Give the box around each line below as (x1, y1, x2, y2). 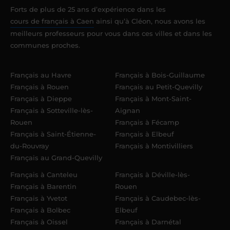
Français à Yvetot (10, 194, 67, 202)
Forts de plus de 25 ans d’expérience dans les (10, 5, 166, 13)
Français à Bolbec (10, 205, 70, 214)
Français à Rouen (10, 82, 69, 91)
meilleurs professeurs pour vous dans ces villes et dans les (10, 29, 212, 37)
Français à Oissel (10, 217, 68, 226)
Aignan (115, 106, 140, 114)
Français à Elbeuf (115, 129, 174, 138)
